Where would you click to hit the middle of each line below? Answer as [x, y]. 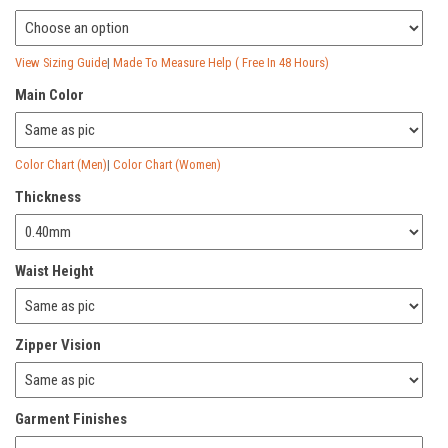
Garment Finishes [71, 418]
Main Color [49, 94]
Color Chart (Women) [167, 164]
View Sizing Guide [61, 62]
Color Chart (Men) [61, 164]
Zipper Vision [58, 344]
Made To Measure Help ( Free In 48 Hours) [221, 62]
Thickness [48, 196]
